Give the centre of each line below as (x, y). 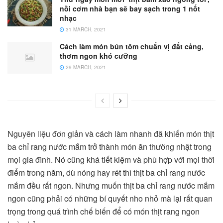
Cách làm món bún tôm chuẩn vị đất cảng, (132, 47)
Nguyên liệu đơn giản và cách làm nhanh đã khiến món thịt (111, 134)
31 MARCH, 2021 (85, 30)
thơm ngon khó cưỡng (99, 56)
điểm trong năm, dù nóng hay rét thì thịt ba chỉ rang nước (106, 173)
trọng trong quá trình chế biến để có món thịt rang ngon (104, 212)
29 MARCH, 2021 (85, 67)
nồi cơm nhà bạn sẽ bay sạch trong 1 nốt (130, 9)
